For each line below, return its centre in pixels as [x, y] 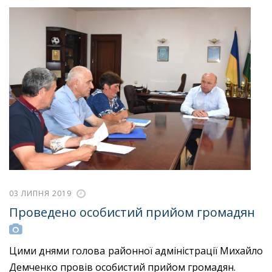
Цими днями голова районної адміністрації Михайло [136, 251]
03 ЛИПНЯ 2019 [40, 193]
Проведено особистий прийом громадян [132, 212]
